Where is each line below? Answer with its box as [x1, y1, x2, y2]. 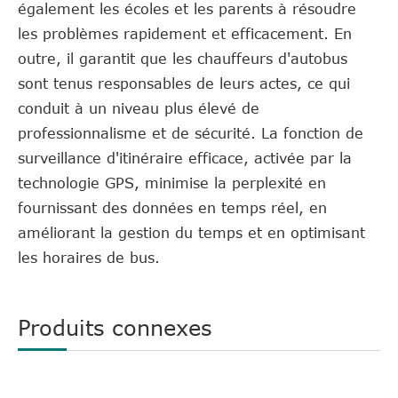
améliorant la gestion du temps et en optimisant [18, 224, 365, 241]
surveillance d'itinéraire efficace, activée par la [18, 149, 352, 166]
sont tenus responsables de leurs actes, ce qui [18, 75, 350, 92]
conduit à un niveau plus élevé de [18, 99, 259, 116]
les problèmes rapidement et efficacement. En [18, 25, 352, 42]
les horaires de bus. [18, 249, 160, 266]
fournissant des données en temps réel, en [18, 199, 327, 216]
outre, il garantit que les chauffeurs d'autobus [18, 50, 347, 67]
